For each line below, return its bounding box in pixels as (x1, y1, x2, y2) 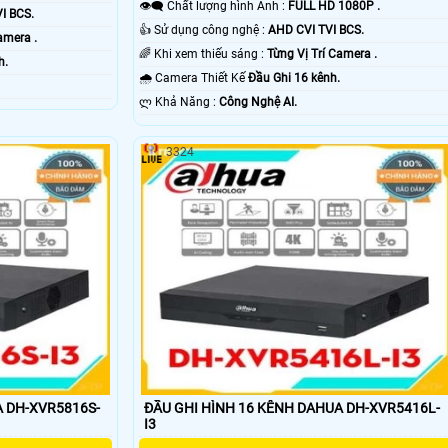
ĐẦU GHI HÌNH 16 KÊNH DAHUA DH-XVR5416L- (143, 400, 440, 417)
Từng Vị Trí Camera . (266, 47, 377, 62)
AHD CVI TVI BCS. (267, 23, 364, 38)
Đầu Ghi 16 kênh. (247, 71, 340, 86)
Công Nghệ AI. (218, 95, 297, 110)
